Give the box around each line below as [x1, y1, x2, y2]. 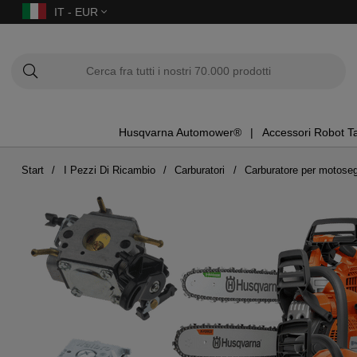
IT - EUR [54, 6, 101, 18]
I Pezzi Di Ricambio [63, 163, 155, 176]
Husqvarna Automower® [118, 126, 241, 139]
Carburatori [175, 163, 226, 176]
